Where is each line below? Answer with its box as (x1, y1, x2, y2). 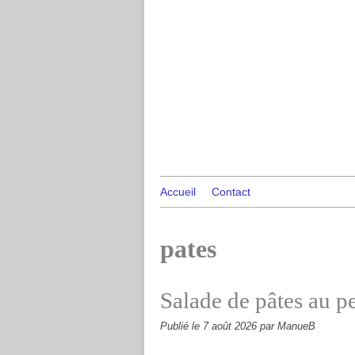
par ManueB (260, 321, 315, 332)
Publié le (160, 321, 203, 332)
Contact (212, 185, 250, 198)
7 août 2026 (203, 321, 260, 332)
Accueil (160, 185, 196, 198)
